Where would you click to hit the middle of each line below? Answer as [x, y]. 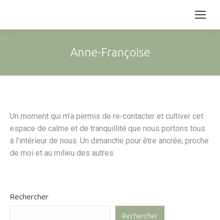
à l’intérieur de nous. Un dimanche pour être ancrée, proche [109, 141]
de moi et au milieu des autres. [62, 153]
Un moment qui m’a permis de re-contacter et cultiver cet [107, 116]
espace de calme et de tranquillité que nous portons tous [108, 128]
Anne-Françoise [110, 52]
